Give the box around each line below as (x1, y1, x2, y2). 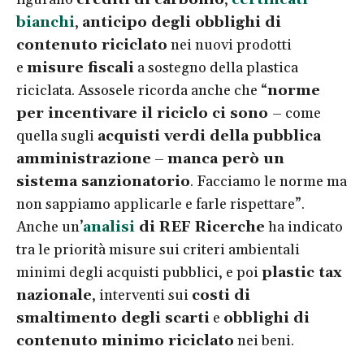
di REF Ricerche (135, 217, 265, 236)
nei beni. (234, 331, 294, 350)
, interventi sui (92, 285, 192, 305)
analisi (83, 217, 135, 236)
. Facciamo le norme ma (190, 171, 347, 191)
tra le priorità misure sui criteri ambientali (16, 240, 300, 259)
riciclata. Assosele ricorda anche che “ (16, 80, 267, 100)
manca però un (167, 149, 284, 168)
